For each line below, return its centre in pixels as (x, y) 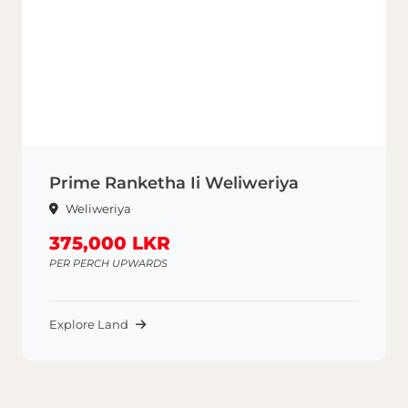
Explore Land (89, 324)
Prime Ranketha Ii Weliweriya (174, 183)
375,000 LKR (110, 243)
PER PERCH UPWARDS (108, 263)
